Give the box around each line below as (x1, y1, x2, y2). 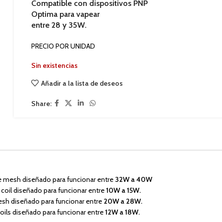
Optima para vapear (31, 9, 100, 19)
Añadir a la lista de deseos (41, 78, 123, 88)
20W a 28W (104, 196, 141, 206)
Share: (31, 99, 52, 108)
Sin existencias (31, 61, 78, 70)
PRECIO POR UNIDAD (31, 42, 96, 51)
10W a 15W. (106, 185, 141, 195)
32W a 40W (115, 174, 152, 184)
